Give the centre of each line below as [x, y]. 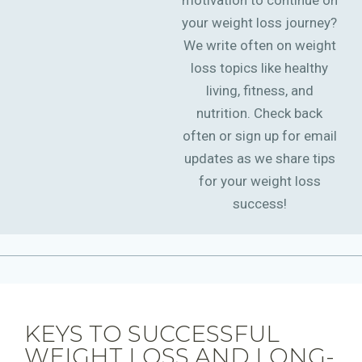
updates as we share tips [259, 158]
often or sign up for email [259, 136]
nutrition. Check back [259, 113]
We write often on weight [259, 45]
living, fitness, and [259, 90]
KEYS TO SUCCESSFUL [152, 334]
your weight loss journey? [259, 23]
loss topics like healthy [259, 68]
